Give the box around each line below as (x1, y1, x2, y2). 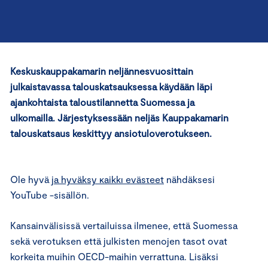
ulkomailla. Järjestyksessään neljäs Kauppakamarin (10, 112, 229, 123)
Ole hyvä (10, 173, 51, 185)
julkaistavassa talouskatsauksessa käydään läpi (10, 81, 212, 92)
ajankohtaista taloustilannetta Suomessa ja (10, 96, 194, 108)
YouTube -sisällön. (10, 189, 89, 200)
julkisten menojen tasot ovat (103, 235, 227, 246)
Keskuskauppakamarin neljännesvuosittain (10, 65, 193, 77)
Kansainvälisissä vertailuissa (10, 220, 132, 231)
